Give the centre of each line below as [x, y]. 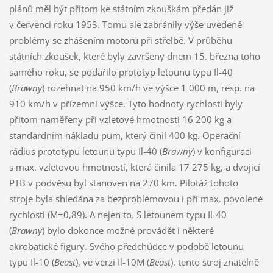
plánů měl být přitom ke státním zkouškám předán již [121, 8]
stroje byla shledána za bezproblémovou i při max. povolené [136, 198]
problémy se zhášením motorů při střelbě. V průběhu [120, 40]
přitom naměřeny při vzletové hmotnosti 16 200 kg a [120, 119]
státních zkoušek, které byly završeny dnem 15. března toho [134, 56]
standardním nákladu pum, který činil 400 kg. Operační [125, 135]
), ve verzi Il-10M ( [112, 262]
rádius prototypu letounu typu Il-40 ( [85, 151]
